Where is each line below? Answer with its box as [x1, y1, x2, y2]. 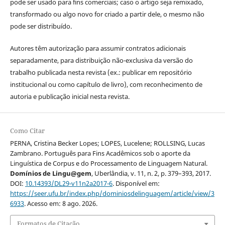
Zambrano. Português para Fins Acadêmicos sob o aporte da [10, 149, 190, 158]
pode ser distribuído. [10, 22, 72, 31]
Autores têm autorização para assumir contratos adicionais [10, 44, 186, 53]
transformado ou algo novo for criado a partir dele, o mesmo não [10, 10, 204, 19]
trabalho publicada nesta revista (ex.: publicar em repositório [10, 68, 192, 77]
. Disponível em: [112, 179, 160, 188]
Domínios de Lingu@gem [10, 169, 91, 178]
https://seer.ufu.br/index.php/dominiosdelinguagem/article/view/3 [10, 189, 214, 198]
